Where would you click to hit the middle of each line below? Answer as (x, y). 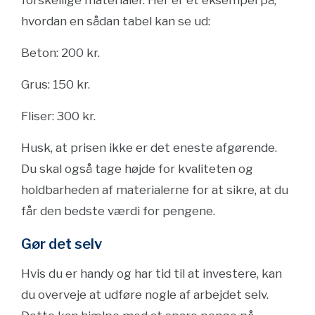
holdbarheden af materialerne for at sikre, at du (155, 190)
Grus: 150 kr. (56, 84)
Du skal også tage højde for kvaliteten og (137, 169)
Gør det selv (62, 244)
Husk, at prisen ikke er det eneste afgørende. (149, 148)
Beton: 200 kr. (60, 53)
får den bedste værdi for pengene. (118, 211)
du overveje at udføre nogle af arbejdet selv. (145, 295)
